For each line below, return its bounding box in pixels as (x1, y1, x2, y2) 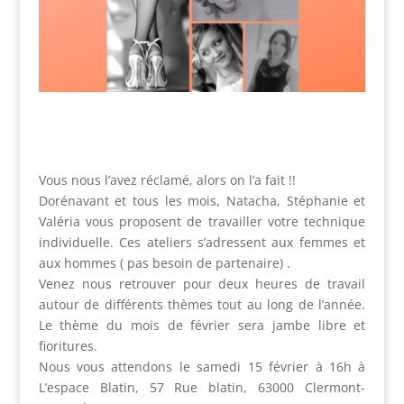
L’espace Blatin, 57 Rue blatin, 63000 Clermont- (38, 379, 366, 397)
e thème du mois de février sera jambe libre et (44, 317, 366, 335)
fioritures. (38, 337, 97, 355)
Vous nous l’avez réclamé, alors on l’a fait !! (38, 171, 296, 189)
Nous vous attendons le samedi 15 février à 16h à (38, 358, 366, 376)
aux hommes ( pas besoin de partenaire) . (38, 254, 290, 272)
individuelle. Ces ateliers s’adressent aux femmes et (38, 234, 366, 252)
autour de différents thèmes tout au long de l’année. (38, 296, 366, 314)
